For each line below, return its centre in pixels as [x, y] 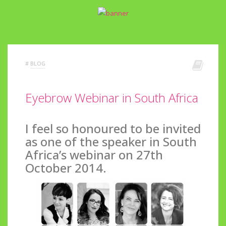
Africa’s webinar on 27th [94, 154]
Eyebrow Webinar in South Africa [112, 97]
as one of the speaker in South [111, 141]
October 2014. [66, 167]
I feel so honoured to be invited [113, 128]
